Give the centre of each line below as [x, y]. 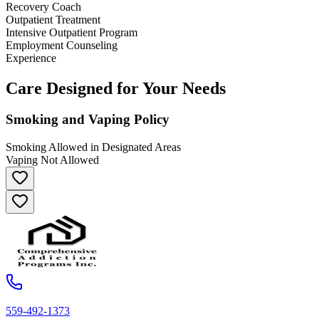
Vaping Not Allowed [52, 160]
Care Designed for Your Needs [116, 88]
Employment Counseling [62, 45]
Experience [31, 58]
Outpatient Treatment [53, 19]
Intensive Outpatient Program [72, 32]
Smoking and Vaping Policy [88, 120]
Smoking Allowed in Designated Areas [93, 147]
